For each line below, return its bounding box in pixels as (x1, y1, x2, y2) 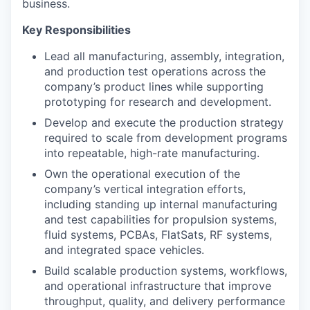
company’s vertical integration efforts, (44, 182, 246, 196)
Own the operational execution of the (44, 167, 240, 181)
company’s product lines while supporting (44, 80, 264, 93)
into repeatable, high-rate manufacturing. (44, 146, 259, 160)
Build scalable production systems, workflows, (44, 264, 287, 277)
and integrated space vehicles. (44, 243, 204, 257)
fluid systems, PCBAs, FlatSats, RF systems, (44, 228, 272, 241)
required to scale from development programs (44, 131, 287, 145)
